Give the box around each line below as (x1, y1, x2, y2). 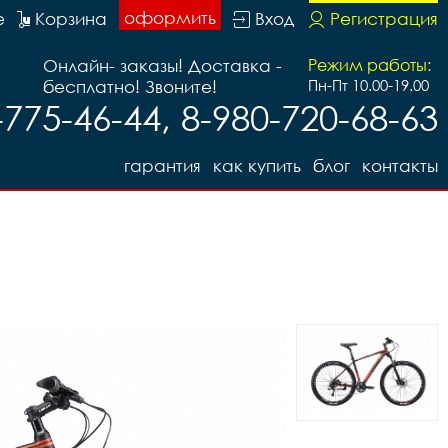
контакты (362, 155, 438, 176)
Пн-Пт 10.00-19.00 (308, 76, 429, 94)
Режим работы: (308, 55, 431, 75)
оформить (124, 7, 216, 28)
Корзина (35, 8, 107, 29)
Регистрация (330, 8, 438, 29)
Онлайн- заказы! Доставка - (43, 55, 282, 76)
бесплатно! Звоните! (43, 76, 217, 97)
